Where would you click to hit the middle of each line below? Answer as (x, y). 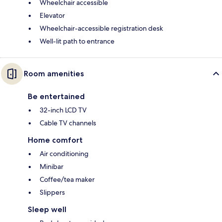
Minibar (52, 166)
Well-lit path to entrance (77, 41)
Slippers (52, 192)
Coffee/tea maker (67, 179)
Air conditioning (64, 153)
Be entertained (56, 96)
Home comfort (55, 140)
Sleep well (47, 209)
